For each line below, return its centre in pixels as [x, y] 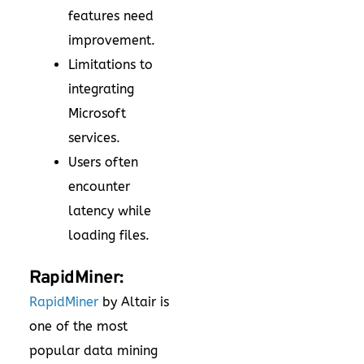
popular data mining [93, 351]
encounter [99, 187]
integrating [101, 89]
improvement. [112, 41]
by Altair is [134, 302]
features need [111, 16]
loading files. [109, 236]
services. [94, 138]
